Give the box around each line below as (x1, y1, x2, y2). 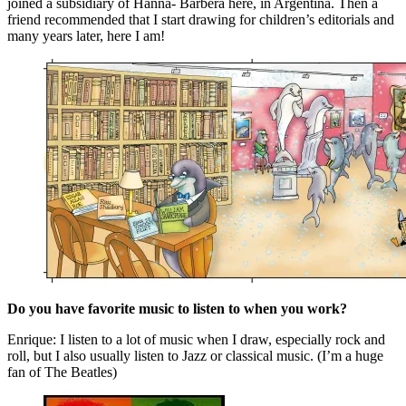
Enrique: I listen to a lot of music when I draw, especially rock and (7, 331, 385, 347)
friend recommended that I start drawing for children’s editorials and (7, 11, 394, 27)
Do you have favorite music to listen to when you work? (7, 300, 347, 316)
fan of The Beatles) (7, 363, 117, 380)
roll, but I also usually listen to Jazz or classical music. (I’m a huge (7, 347, 383, 363)
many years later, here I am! (7, 27, 165, 43)
